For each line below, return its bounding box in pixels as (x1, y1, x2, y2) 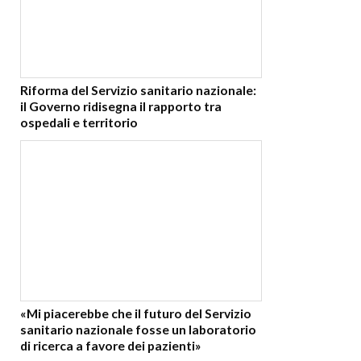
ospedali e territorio (20, 114, 138, 130)
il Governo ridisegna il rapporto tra (20, 98, 222, 114)
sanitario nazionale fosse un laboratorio (20, 322, 256, 338)
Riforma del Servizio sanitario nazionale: (20, 81, 256, 98)
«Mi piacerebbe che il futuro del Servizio (20, 305, 251, 322)
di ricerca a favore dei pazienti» (20, 338, 201, 354)
